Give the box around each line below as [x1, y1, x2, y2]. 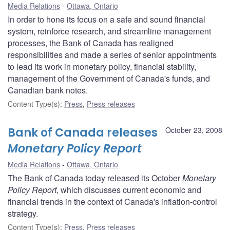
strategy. [8, 207, 38, 219]
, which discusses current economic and [56, 183, 201, 196]
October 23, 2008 [165, 124, 222, 135]
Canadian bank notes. [8, 84, 88, 96]
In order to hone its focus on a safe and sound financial [8, 13, 205, 25]
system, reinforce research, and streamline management [8, 25, 211, 37]
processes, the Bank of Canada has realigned [8, 36, 174, 49]
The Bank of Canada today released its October [8, 171, 182, 184]
